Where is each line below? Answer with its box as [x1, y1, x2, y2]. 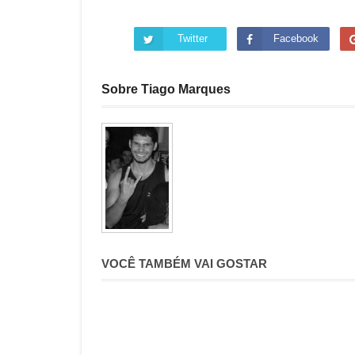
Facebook [273, 32, 319, 44]
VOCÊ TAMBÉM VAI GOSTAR [101, 257, 267, 271]
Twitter [177, 32, 208, 44]
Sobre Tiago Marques [101, 82, 231, 96]
